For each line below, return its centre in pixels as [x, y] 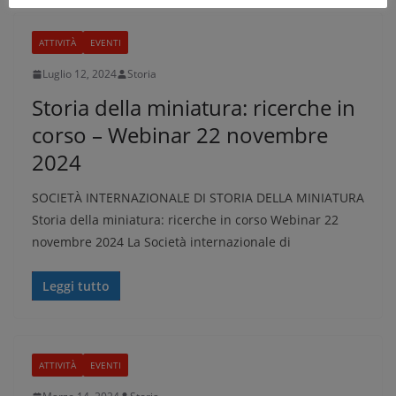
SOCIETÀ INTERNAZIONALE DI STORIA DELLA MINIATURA [198, 198]
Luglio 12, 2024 [80, 74]
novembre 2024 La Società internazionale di [161, 242]
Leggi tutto [76, 286]
